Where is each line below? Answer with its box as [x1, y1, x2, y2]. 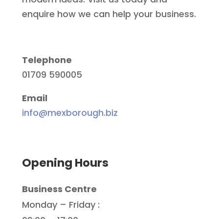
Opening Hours [22, 154, 109, 171]
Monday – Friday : [22, 198, 100, 211]
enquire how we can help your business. [22, 7, 196, 20]
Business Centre [22, 182, 97, 195]
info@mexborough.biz [22, 106, 118, 119]
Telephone [22, 53, 72, 66]
